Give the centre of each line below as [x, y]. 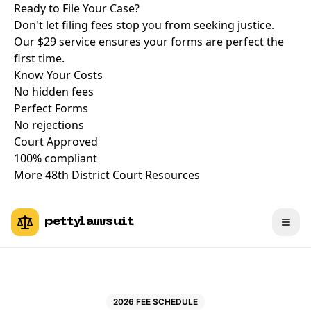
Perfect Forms [51, 108]
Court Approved [56, 142]
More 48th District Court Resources [107, 175]
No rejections [49, 125]
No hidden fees [54, 92]
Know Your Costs [58, 75]
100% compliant [56, 158]
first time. [39, 58]
